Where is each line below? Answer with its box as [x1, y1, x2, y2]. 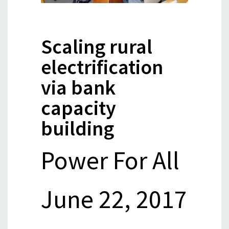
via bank [41, 74, 116, 100]
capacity [41, 95, 117, 121]
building [41, 115, 114, 141]
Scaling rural [41, 33, 153, 59]
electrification [41, 54, 164, 80]
